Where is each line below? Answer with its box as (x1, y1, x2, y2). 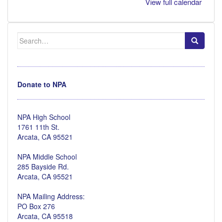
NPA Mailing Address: (17, 191, 85, 201)
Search (17, 31, 40, 42)
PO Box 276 (17, 201, 55, 211)
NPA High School (17, 111, 70, 122)
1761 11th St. (17, 121, 59, 132)
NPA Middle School (17, 151, 77, 162)
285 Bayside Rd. (17, 161, 69, 171)
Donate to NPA (17, 79, 66, 89)
